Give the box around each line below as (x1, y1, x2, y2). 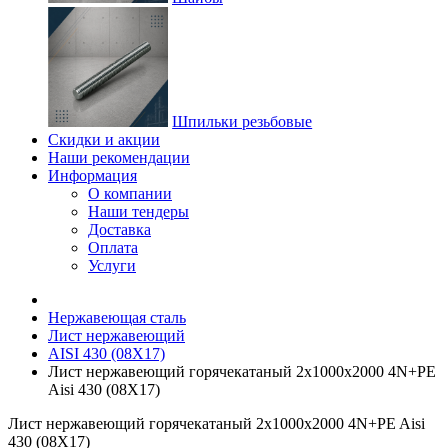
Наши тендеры (88, 203, 189, 220)
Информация (48, 167, 137, 184)
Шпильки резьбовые (172, 113, 313, 130)
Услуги (88, 257, 136, 274)
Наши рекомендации (48, 149, 190, 166)
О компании (88, 185, 172, 202)
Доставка (88, 221, 151, 238)
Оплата (88, 239, 138, 256)
